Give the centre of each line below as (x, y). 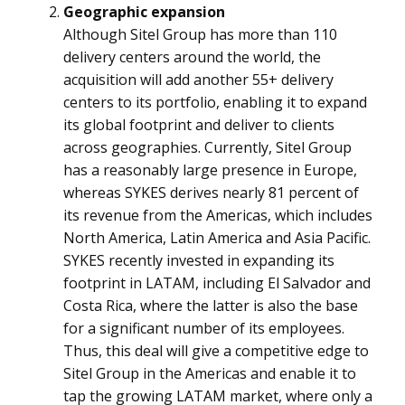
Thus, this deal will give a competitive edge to (216, 351)
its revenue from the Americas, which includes (218, 215)
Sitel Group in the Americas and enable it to (210, 373)
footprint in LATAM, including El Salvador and (217, 283)
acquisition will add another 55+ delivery (198, 80)
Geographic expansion (144, 12)
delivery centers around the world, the (192, 57)
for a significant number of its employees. (204, 328)
